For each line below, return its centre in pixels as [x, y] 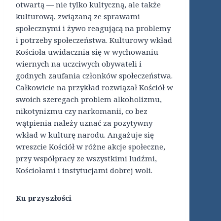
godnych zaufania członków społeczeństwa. [94, 76]
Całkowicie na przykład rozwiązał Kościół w [94, 88]
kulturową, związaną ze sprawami [78, 17]
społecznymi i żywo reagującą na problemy [93, 28]
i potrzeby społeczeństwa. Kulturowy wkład [94, 40]
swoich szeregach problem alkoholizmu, [89, 99]
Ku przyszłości [44, 198]
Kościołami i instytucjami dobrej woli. [84, 170]
